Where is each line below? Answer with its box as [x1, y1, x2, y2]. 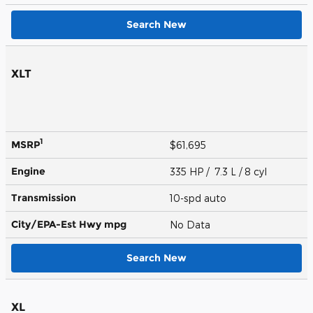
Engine [11, 164, 45, 177]
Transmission [11, 191, 76, 204]
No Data [170, 218, 216, 231]
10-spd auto [170, 191, 229, 204]
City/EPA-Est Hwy [11, 217, 104, 231]
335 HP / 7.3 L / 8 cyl [170, 165, 270, 177]
